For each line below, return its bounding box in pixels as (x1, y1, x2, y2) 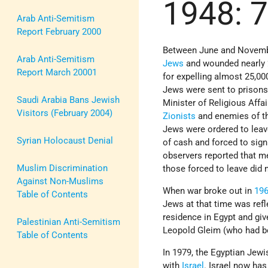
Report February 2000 (17, 26, 101, 37)
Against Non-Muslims (17, 175, 103, 187)
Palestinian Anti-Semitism (17, 216, 120, 227)
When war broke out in (163, 185, 255, 197)
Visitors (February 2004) (17, 107, 112, 118)
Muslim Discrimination (17, 162, 108, 173)
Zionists (163, 111, 196, 122)
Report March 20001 (17, 66, 97, 78)
